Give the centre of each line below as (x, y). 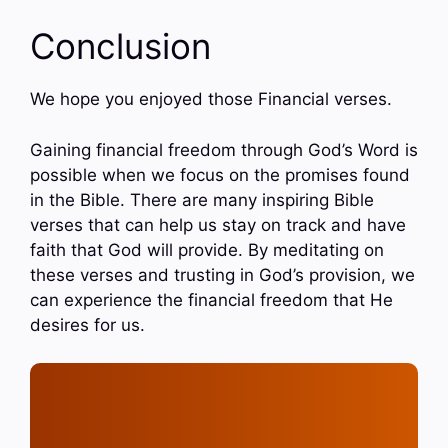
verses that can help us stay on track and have (218, 224)
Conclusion (120, 46)
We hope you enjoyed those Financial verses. (211, 99)
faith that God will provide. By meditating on (207, 249)
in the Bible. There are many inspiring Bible (202, 199)
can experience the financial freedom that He (211, 299)
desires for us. (87, 324)
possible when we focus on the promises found (220, 174)
